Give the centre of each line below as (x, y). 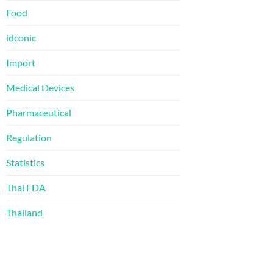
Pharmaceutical (39, 112)
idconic (21, 37)
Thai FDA (26, 187)
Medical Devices (40, 87)
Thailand (24, 212)
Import (21, 62)
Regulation (29, 137)
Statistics (25, 162)
